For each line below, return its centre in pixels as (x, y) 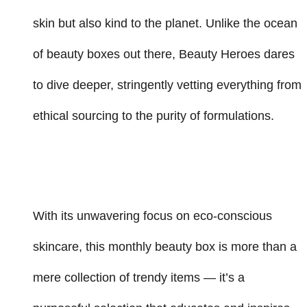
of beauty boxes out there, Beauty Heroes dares (164, 54)
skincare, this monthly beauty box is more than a (165, 247)
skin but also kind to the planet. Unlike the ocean (165, 24)
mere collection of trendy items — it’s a (139, 278)
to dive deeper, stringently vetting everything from (167, 85)
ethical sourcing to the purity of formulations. (153, 116)
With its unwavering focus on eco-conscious (152, 216)
